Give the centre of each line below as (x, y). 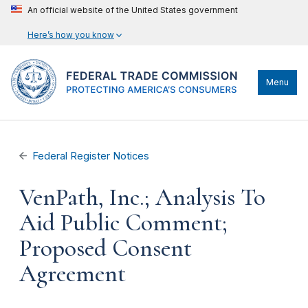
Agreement (73, 274)
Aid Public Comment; (123, 223)
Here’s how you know (71, 35)
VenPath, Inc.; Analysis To (142, 197)
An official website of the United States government (133, 10)
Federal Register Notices (91, 156)
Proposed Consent (106, 248)
